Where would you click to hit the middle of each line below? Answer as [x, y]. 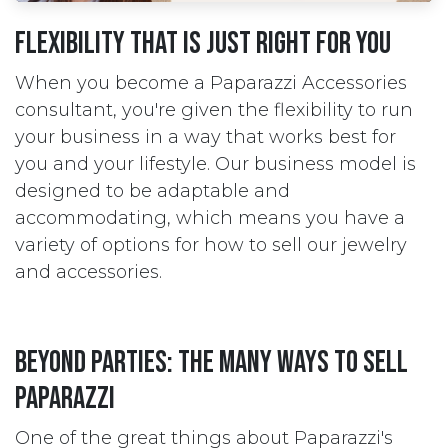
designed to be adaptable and [152, 191]
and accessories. [88, 272]
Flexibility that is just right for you [203, 44]
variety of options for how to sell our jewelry [211, 245]
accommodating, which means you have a [210, 218]
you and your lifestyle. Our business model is [215, 164]
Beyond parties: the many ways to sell [211, 363]
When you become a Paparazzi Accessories [211, 83]
